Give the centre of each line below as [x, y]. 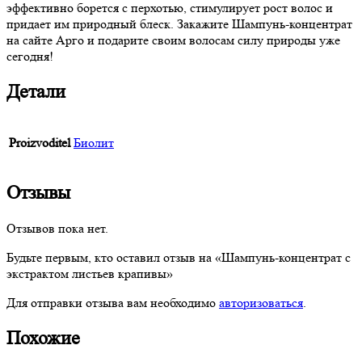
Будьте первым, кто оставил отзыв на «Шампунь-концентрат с [179, 258]
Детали [36, 91]
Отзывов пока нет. [57, 229]
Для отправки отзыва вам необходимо [113, 303]
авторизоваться [261, 303]
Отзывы [38, 193]
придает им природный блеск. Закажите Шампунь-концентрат [179, 23]
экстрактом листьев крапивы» [90, 274]
